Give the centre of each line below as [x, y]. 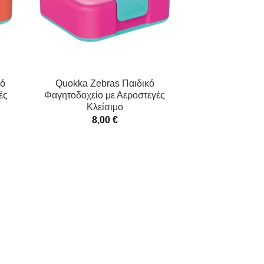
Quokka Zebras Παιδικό [105, 84]
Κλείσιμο [105, 107]
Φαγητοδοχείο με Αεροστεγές [105, 95]
